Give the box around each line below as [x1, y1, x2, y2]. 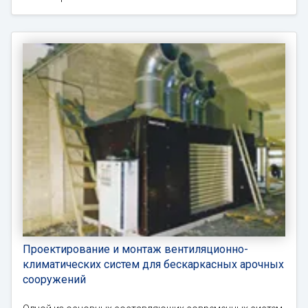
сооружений [23, 273, 86, 287]
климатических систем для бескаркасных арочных [23, 258, 284, 272]
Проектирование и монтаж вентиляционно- [23, 243, 248, 256]
